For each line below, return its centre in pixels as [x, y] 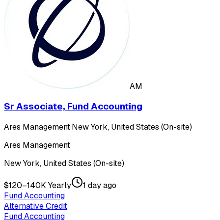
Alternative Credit [36, 206]
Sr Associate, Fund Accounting [73, 107]
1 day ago [100, 186]
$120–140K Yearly [38, 186]
